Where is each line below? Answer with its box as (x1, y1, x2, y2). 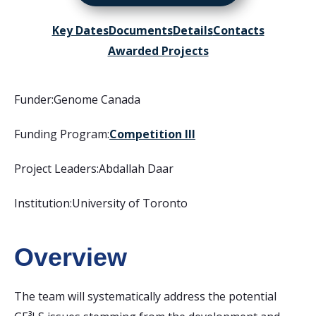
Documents (108, 23, 173, 38)
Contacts (212, 23, 265, 38)
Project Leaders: (14, 161, 99, 176)
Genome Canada (54, 92, 140, 107)
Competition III (109, 126, 195, 142)
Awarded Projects (107, 43, 209, 59)
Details (172, 23, 213, 38)
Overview (14, 243, 127, 272)
